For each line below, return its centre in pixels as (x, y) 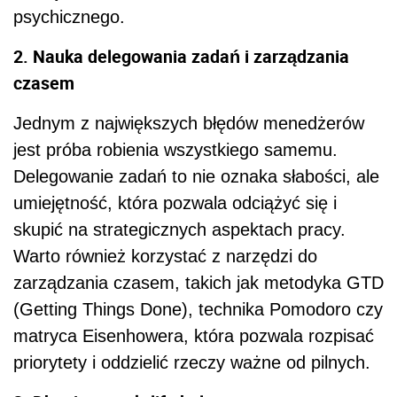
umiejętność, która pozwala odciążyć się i (175, 202)
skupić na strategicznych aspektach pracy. (179, 229)
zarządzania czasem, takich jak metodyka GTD (198, 282)
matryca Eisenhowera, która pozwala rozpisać (194, 335)
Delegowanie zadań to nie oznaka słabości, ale (196, 176)
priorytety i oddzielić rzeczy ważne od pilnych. (192, 362)
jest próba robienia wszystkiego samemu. (175, 149)
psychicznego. (69, 16)
